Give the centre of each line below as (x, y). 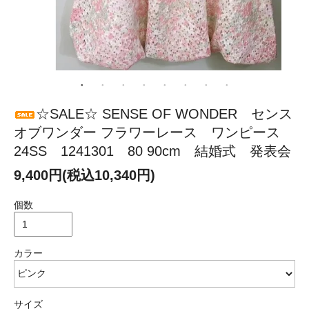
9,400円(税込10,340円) (84, 175)
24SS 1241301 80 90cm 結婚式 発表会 (152, 151)
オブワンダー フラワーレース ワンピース (147, 132)
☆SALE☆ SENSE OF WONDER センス (164, 113)
